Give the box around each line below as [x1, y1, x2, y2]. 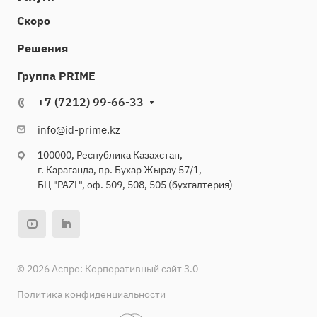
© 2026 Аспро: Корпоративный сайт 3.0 [17, 263, 198, 276]
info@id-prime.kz [38, 123, 120, 137]
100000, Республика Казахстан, [38, 149, 183, 162]
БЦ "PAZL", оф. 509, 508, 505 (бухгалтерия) [38, 178, 233, 192]
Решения [17, 41, 68, 56]
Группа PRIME [17, 69, 96, 83]
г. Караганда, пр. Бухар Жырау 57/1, [38, 163, 202, 177]
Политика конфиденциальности [17, 288, 166, 301]
